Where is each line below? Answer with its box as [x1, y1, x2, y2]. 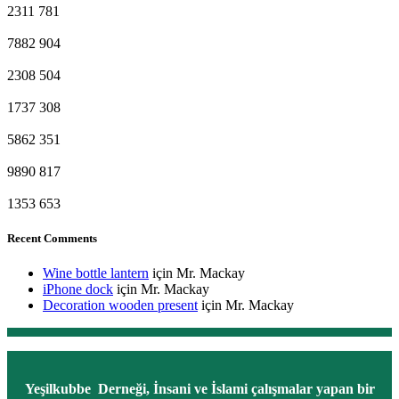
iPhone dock [43, 281, 113, 297]
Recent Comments [7, 231, 97, 245]
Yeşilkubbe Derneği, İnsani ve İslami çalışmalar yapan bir [24, 380, 375, 396]
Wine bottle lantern [43, 265, 149, 281]
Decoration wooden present [43, 297, 198, 313]
